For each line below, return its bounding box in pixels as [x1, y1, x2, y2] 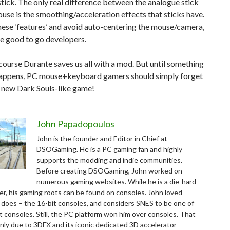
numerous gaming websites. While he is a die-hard [36, 177, 196, 186]
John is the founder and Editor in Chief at [36, 133, 167, 143]
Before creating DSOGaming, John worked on [36, 166, 182, 175]
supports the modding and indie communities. [36, 155, 182, 164]
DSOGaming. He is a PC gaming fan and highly [36, 144, 182, 154]
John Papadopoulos [36, 118, 114, 129]
